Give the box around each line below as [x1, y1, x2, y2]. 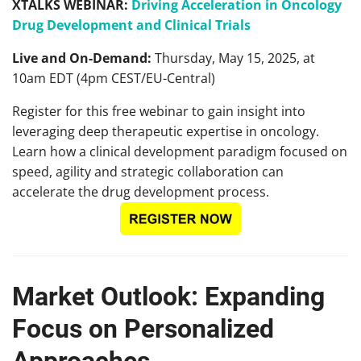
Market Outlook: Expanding [12, 281, 325, 313]
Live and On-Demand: [12, 49, 155, 68]
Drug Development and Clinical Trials [12, 16, 251, 35]
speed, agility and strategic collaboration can [12, 163, 284, 181]
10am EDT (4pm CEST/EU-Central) [12, 69, 215, 88]
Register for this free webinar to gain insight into [12, 102, 305, 121]
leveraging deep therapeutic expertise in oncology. [12, 122, 319, 141]
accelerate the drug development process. [12, 183, 269, 201]
